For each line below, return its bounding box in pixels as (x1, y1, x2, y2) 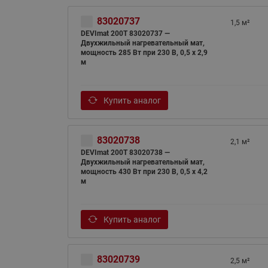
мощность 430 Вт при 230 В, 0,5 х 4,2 (80, 167, 208, 176)
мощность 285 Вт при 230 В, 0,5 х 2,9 (80, 48, 208, 57)
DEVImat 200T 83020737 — (80, 29, 170, 38)
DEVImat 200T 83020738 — (80, 148, 170, 157)
